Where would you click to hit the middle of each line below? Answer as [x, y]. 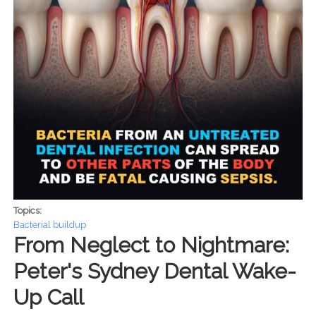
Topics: [28, 211]
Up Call [48, 298]
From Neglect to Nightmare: [151, 245]
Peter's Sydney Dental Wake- [154, 272]
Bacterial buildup [49, 225]
